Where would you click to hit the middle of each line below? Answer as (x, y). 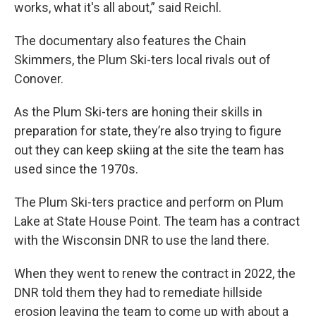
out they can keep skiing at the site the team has (149, 150)
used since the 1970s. (76, 169)
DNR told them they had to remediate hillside (138, 293)
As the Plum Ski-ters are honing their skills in (138, 112)
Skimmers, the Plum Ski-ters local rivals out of (142, 60)
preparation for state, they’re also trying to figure (148, 131)
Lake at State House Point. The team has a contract (157, 221)
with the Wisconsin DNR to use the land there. (142, 241)
